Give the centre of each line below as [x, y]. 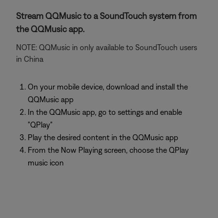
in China [30, 59]
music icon [46, 163]
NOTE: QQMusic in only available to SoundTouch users [107, 47]
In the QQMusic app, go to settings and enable [105, 112]
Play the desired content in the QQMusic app [103, 137]
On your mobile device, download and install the [108, 87]
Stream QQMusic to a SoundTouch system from [106, 16]
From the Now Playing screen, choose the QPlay [108, 150]
